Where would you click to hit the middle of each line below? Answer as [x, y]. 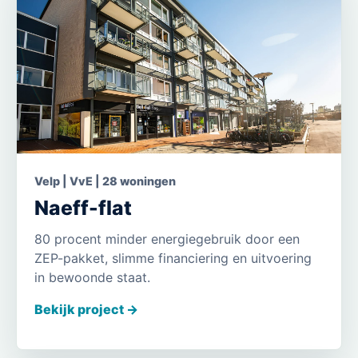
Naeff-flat [84, 207]
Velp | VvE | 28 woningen [105, 181]
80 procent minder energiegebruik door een [167, 239]
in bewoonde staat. [93, 277]
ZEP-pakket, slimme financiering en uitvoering [173, 258]
